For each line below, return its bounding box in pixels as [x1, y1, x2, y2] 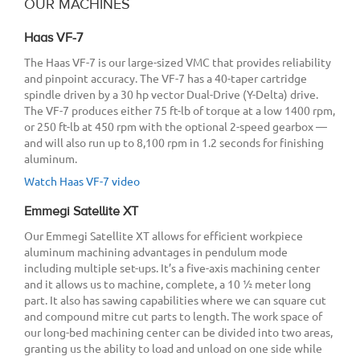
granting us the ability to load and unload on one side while [24, 340, 322, 355]
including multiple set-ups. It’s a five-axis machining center [24, 260, 320, 275]
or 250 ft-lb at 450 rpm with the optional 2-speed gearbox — [24, 118, 327, 133]
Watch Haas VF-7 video [24, 173, 140, 188]
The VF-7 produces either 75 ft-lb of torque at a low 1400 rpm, [24, 102, 335, 117]
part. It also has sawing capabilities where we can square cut [24, 292, 326, 307]
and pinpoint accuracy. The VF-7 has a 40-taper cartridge [24, 70, 307, 85]
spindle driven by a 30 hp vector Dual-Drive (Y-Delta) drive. [24, 86, 318, 101]
